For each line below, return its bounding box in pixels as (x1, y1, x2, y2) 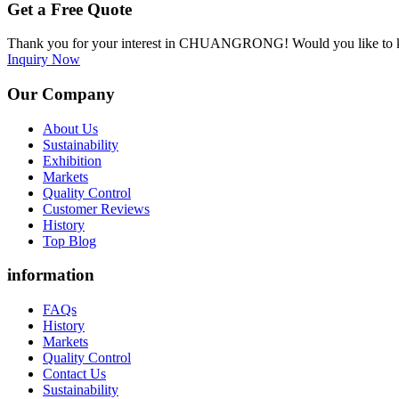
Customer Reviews (43, 200, 150, 216)
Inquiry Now (7, 52, 80, 68)
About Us (43, 120, 98, 136)
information (7, 265, 94, 285)
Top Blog (43, 232, 96, 248)
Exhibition (43, 152, 102, 168)
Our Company (7, 85, 115, 103)
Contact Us (43, 366, 106, 382)
